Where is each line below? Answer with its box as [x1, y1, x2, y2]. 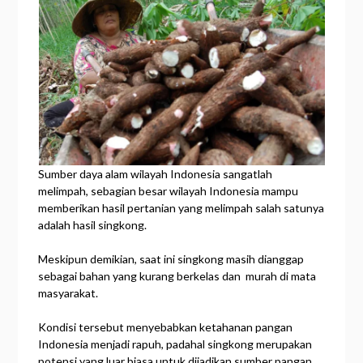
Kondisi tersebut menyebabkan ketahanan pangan [38, 319, 293, 334]
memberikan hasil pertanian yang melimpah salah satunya [38, 200, 325, 215]
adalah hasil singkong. [38, 217, 147, 232]
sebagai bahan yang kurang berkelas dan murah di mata [38, 268, 317, 283]
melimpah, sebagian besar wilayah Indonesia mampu [38, 183, 299, 198]
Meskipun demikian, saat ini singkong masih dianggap [38, 251, 305, 266]
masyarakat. [38, 285, 99, 300]
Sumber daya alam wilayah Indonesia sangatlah [38, 166, 273, 181]
